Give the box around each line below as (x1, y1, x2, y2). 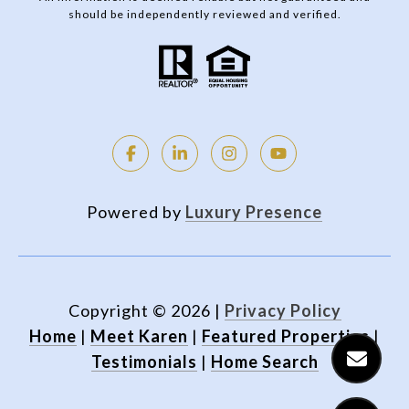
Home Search (210, 351, 319, 372)
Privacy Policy (224, 299, 341, 320)
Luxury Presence (185, 201, 322, 222)
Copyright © (68, 299, 167, 320)
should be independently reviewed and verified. (68, 6, 341, 21)
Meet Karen (90, 325, 188, 346)
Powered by (87, 201, 185, 222)
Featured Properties (202, 325, 370, 346)
